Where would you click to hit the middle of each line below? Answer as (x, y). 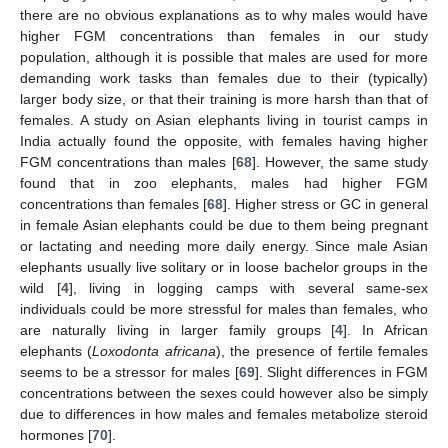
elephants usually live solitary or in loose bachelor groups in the (224, 266)
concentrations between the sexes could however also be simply (224, 392)
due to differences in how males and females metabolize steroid (224, 413)
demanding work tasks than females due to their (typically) (224, 77)
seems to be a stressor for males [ (129, 371)
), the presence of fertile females (322, 350)
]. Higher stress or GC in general (325, 203)
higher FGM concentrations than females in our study (224, 35)
